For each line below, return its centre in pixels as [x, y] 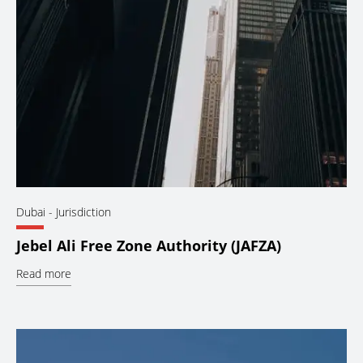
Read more [44, 274]
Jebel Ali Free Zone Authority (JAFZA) [149, 246]
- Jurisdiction [78, 212]
